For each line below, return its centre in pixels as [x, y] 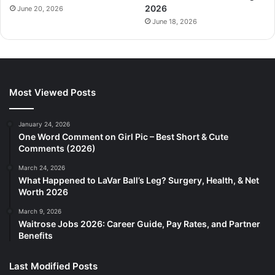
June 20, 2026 [40, 9]
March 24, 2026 [42, 168]
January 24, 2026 [44, 124]
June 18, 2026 [175, 22]
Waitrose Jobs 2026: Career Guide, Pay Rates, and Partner [139, 224]
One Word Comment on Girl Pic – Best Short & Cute [123, 137]
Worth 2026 [43, 192]
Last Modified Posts [53, 266]
